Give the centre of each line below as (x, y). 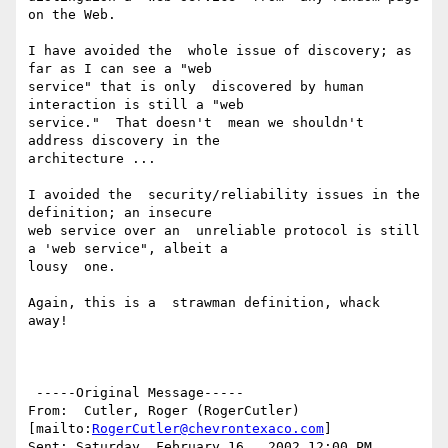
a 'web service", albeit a (128, 249)
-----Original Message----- (136, 393)
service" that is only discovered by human (196, 87)
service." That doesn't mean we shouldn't (196, 123)
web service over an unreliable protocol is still (224, 231)
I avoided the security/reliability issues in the (224, 195)
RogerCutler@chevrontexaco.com (208, 429)
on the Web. (72, 15)
